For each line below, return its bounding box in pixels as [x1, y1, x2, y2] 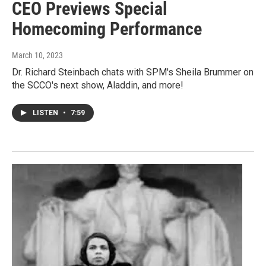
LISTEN [33, 109, 60, 118]
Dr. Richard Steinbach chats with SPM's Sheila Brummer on [12, 66, 254, 78]
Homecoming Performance [12, 18, 202, 40]
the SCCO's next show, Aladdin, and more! [12, 80, 183, 91]
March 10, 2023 [12, 50, 63, 61]
